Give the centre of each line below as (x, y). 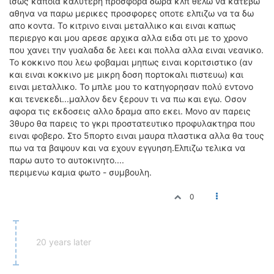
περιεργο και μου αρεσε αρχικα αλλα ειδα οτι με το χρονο (128, 38)
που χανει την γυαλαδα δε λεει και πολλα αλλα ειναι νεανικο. (136, 50)
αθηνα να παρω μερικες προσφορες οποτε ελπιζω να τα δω (131, 13)
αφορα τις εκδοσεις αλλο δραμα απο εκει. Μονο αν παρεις (130, 111)
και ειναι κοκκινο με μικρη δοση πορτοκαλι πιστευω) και (126, 74)
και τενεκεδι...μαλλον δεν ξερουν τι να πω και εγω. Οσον (128, 99)
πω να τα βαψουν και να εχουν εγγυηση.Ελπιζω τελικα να (127, 148)
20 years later (64, 242)
